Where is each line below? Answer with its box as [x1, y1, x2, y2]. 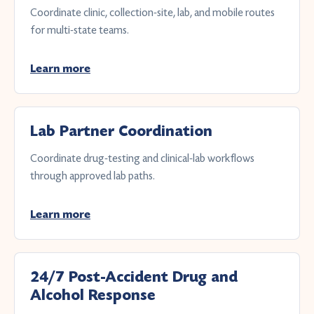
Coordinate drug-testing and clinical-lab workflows [30, 151, 254, 165]
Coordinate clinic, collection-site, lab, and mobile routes [30, 6, 275, 19]
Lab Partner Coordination [30, 122, 212, 141]
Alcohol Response [30, 286, 156, 305]
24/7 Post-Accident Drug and [30, 268, 238, 287]
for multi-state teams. [30, 23, 129, 36]
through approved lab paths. [30, 169, 155, 182]
